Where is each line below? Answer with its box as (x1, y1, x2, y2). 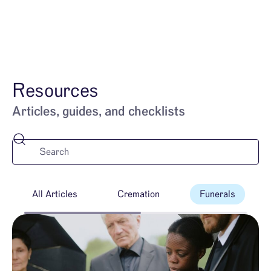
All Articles (32, 189, 77, 199)
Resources (12, 81, 99, 100)
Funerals (200, 189, 235, 199)
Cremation (117, 189, 160, 199)
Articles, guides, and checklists (12, 105, 185, 118)
